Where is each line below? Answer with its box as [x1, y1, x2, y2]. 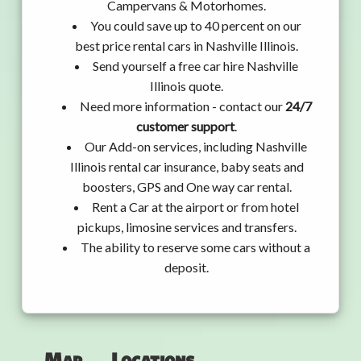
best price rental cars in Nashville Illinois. [75, 38, 298, 54]
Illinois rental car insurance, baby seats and [69, 159, 304, 175]
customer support [136, 118, 234, 135]
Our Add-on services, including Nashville [84, 139, 307, 155]
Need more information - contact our [79, 98, 285, 114]
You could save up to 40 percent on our [89, 18, 301, 34]
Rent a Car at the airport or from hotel [92, 199, 299, 215]
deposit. [164, 259, 209, 276]
